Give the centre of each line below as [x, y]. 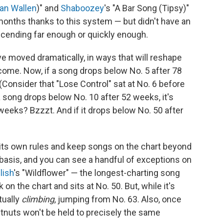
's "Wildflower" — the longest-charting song [97, 173]
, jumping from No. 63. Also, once [118, 199]
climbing [38, 199]
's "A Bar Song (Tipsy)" [147, 8]
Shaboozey [82, 8]
